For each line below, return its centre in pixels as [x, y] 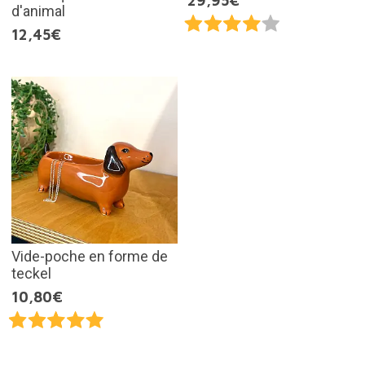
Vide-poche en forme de [89, 256]
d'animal [38, 11]
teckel [31, 273]
